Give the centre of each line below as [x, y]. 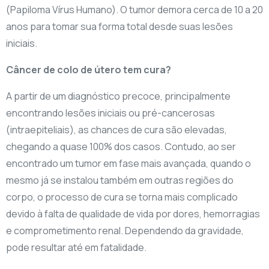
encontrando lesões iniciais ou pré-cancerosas [110, 113]
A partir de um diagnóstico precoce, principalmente [118, 96]
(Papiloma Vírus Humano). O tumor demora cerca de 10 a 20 [134, 10]
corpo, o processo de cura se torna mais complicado [122, 197]
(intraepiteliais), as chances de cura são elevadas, [116, 130]
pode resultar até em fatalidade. [76, 248]
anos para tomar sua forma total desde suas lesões [119, 27]
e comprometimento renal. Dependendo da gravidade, [125, 231]
